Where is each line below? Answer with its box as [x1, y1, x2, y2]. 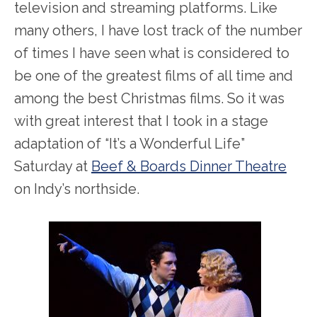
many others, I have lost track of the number [14, 21, 302, 39]
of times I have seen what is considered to [14, 44, 289, 62]
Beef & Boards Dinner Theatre [91, 157, 287, 175]
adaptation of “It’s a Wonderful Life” [14, 134, 245, 152]
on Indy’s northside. [14, 180, 139, 197]
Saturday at [14, 157, 91, 175]
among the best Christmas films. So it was [14, 89, 284, 107]
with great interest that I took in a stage [14, 112, 268, 129]
